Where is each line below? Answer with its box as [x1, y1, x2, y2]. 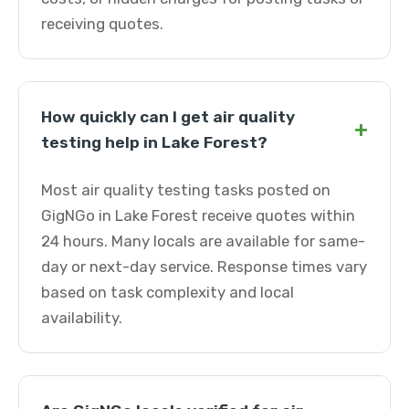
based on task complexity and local [41, 283, 294, 301]
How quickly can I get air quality [41, 108, 295, 126]
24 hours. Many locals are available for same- [41, 232, 365, 250]
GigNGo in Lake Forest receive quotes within [41, 206, 355, 225]
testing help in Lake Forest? [41, 133, 267, 152]
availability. [41, 309, 122, 327]
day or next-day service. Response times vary [41, 257, 367, 276]
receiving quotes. [41, 15, 163, 33]
